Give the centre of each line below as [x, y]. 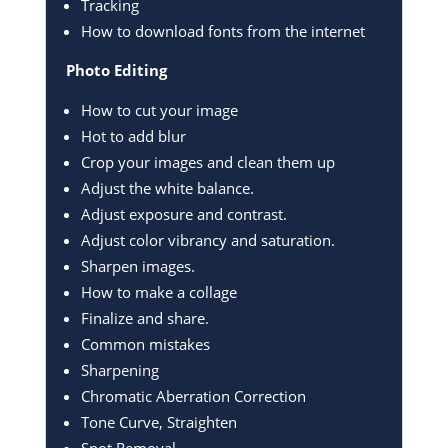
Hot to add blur [133, 135]
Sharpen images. [137, 265]
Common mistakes [145, 343]
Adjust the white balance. [167, 187]
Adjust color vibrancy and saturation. [207, 239]
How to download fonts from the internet [222, 30]
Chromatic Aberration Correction [193, 395]
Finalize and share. [144, 317]
